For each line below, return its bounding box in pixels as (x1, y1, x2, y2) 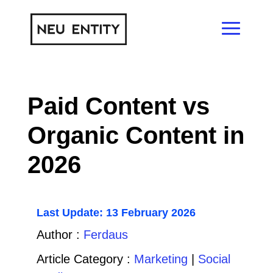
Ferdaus (83, 228, 128, 241)
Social (197, 252, 230, 266)
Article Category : (36, 252, 134, 266)
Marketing (133, 252, 188, 266)
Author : (36, 228, 83, 241)
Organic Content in (27, 122, 244, 149)
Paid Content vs (27, 93, 210, 119)
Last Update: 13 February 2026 (36, 207, 196, 219)
